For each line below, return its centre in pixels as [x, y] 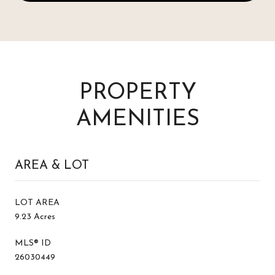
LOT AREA [37, 203]
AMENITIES [137, 119]
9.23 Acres [35, 217]
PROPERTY [137, 93]
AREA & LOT [52, 165]
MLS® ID [33, 243]
